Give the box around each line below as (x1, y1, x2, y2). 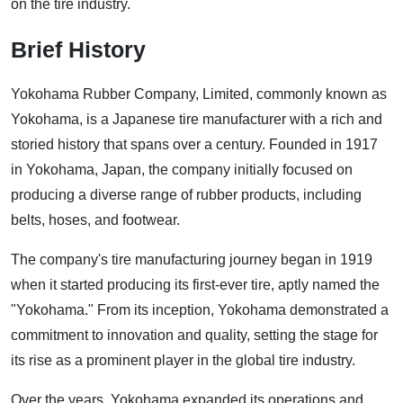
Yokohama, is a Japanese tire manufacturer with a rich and (11, 111, 382, 127)
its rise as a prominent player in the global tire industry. (11, 352, 355, 368)
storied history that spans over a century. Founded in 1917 (11, 136, 378, 152)
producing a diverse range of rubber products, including (11, 186, 362, 202)
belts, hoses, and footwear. (11, 211, 180, 228)
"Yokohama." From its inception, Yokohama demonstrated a (11, 301, 389, 318)
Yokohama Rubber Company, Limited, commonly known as (11, 85, 387, 102)
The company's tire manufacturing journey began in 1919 (11, 251, 372, 267)
